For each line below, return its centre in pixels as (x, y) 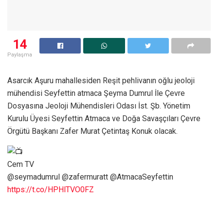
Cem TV (21, 164)
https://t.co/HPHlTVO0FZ (51, 189)
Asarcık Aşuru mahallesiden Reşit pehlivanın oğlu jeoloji (101, 80)
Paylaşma (20, 54)
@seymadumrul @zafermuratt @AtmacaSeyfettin (90, 177)
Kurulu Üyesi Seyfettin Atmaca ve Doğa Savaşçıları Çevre (104, 118)
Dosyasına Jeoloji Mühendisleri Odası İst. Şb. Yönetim (99, 106)
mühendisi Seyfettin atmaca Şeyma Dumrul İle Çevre (96, 93)
